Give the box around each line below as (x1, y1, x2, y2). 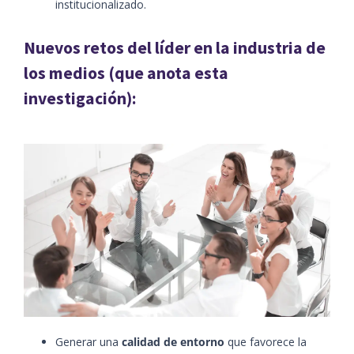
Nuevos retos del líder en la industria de (24, 37, 326, 59)
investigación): (24, 88, 137, 110)
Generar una (55, 333, 122, 349)
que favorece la (224, 333, 307, 349)
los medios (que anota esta (24, 62, 228, 85)
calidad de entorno (122, 333, 224, 349)
